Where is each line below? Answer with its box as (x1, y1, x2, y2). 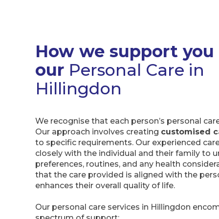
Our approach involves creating (35, 127, 161, 136)
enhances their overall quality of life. (35, 180, 175, 190)
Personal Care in (64, 59, 204, 80)
